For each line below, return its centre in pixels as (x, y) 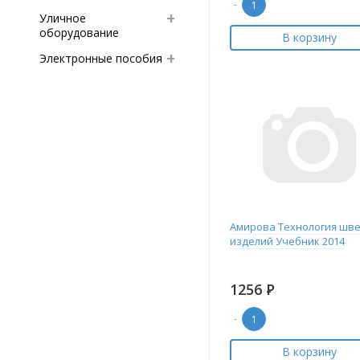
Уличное (63, 18)
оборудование (79, 33)
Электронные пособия (101, 58)
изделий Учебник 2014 (287, 241)
